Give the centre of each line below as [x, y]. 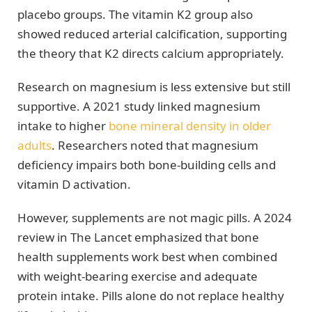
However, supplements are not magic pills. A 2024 [155, 218]
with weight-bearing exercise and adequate [138, 276]
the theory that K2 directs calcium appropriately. [151, 53]
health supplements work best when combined [147, 257]
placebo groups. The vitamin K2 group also [135, 14]
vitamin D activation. [74, 185]
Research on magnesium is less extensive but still [154, 87]
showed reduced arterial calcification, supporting [152, 33]
